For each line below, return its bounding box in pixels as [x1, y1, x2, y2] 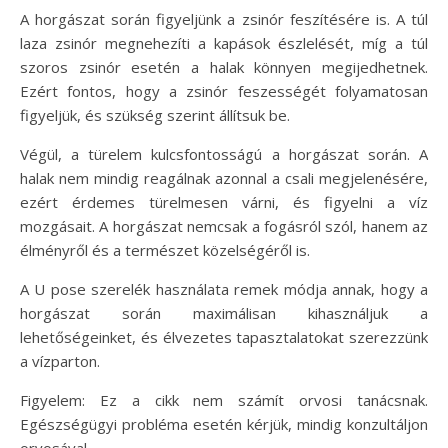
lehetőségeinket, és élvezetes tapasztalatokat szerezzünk [20, 326, 428, 347]
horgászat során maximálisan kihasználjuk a [20, 302, 428, 323]
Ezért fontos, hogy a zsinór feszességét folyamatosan [20, 80, 428, 101]
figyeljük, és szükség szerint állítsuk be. [20, 104, 290, 125]
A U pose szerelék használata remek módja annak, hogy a [20, 278, 428, 299]
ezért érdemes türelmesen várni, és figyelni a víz [20, 191, 428, 212]
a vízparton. [20, 350, 100, 371]
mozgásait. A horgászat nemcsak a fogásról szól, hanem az [20, 215, 428, 236]
